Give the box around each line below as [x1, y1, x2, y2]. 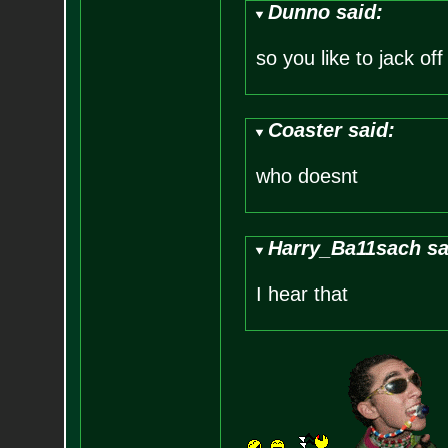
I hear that [255, 283, 348, 305]
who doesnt [255, 165, 358, 187]
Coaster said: [268, 119, 396, 141]
